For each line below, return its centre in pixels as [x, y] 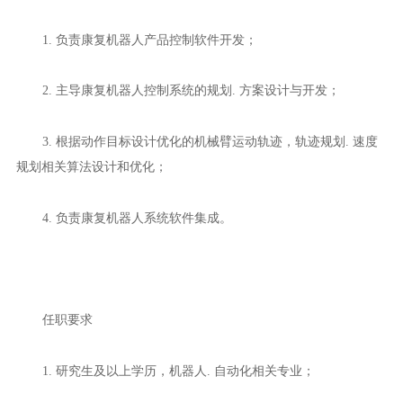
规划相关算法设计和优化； [91, 167]
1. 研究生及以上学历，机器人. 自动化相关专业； [178, 370]
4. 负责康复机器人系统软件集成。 [137, 217]
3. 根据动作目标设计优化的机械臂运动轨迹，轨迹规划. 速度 [210, 142]
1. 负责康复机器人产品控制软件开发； [149, 39]
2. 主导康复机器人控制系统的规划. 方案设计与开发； [191, 90]
